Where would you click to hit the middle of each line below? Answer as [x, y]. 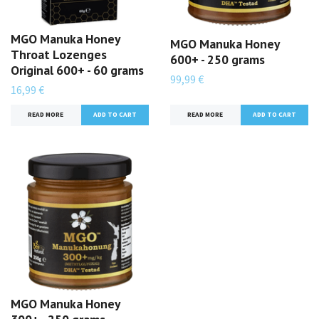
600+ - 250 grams [218, 60]
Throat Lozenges [59, 55]
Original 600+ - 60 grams [77, 70]
